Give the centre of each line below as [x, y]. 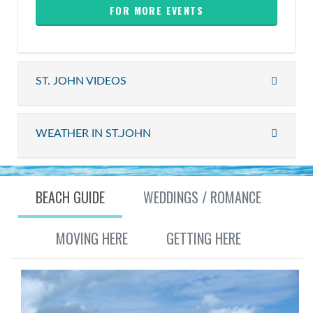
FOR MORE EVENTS [156, 10]
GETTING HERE [203, 238]
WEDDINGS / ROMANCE [202, 197]
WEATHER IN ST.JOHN [93, 133]
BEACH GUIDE [70, 197]
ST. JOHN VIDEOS [81, 81]
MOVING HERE [92, 238]
